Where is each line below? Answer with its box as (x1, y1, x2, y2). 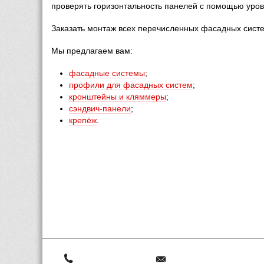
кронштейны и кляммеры (69, 92, 166, 101)
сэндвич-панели (69, 104, 131, 113)
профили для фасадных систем (69, 80, 193, 90)
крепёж (69, 115, 97, 125)
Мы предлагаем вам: (51, 46, 133, 55)
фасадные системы (69, 68, 145, 78)
